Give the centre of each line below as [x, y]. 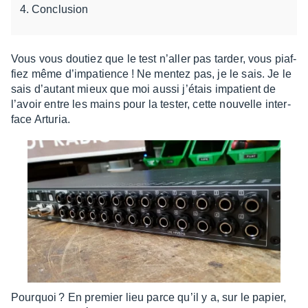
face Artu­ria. [41, 119]
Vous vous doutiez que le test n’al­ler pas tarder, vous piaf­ [154, 59]
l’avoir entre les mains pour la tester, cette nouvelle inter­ [151, 104]
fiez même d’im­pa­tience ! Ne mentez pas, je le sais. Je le [152, 74]
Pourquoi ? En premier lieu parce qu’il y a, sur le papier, [149, 298]
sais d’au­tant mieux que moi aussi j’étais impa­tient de [144, 89]
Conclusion [60, 9]
